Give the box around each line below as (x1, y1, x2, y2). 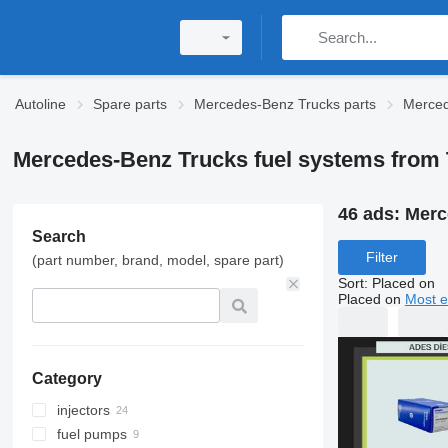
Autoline (15, 96, 66, 112)
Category (31, 370, 102, 387)
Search (31, 228, 86, 245)
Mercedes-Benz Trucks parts (194, 96, 376, 112)
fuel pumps (56, 426, 127, 442)
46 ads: (337, 204, 405, 224)
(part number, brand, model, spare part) (31, 252, 284, 268)
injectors (56, 402, 110, 418)
